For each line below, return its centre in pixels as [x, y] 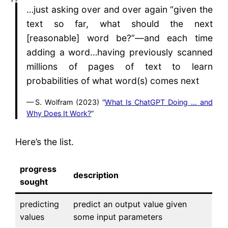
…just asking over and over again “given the [120, 9]
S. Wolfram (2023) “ [70, 102]
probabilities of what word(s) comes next [113, 80]
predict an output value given [130, 204]
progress [38, 169]
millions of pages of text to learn [120, 66]
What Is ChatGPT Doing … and [159, 102]
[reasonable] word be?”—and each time [120, 38]
